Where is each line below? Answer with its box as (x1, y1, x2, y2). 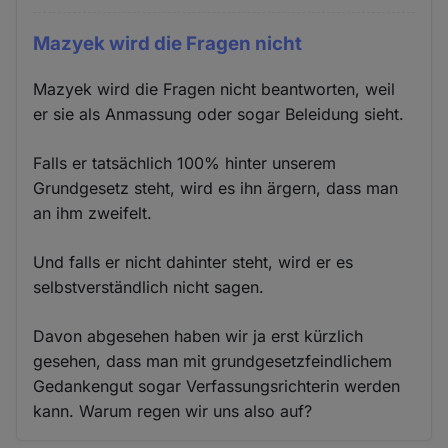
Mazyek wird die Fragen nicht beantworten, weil (33, 79, 396, 100)
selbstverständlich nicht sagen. (33, 277, 265, 298)
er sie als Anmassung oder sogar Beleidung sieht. (33, 104, 405, 125)
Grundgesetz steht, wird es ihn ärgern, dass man (33, 178, 399, 199)
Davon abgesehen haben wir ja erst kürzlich (33, 326, 364, 347)
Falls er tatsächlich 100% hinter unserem (33, 153, 337, 174)
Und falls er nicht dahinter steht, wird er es (33, 252, 354, 273)
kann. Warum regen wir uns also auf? (33, 401, 313, 422)
